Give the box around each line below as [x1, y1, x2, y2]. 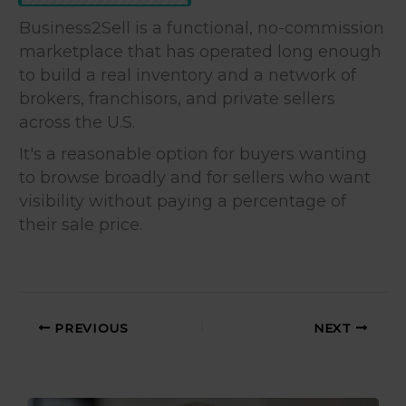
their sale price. [19, 214, 142, 235]
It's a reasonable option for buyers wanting [19, 143, 367, 164]
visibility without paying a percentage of [19, 190, 346, 211]
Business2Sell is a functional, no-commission [19, 17, 384, 38]
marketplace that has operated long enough [19, 41, 382, 62]
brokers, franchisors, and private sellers [19, 88, 335, 109]
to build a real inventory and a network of [19, 64, 356, 85]
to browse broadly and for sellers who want [19, 167, 371, 188]
